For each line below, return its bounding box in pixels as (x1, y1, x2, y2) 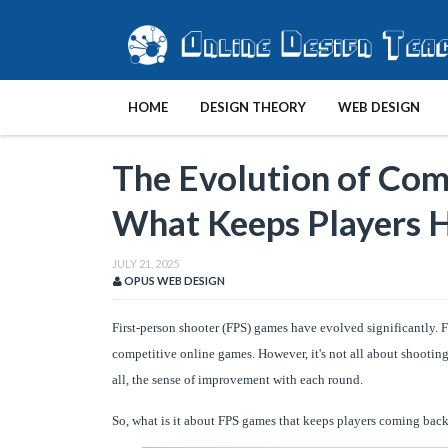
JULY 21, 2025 (112, 257, 179, 270)
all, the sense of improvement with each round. (112, 372, 363, 387)
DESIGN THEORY (200, 99, 306, 115)
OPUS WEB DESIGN (122, 274, 225, 287)
